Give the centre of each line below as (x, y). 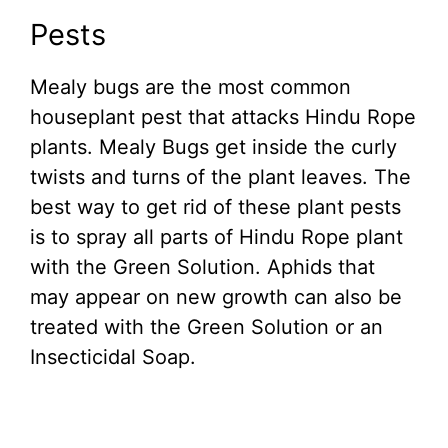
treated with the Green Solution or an (206, 327)
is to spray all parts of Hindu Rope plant (216, 237)
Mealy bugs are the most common (190, 87)
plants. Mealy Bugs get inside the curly (213, 147)
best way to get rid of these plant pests (215, 207)
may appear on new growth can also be (216, 297)
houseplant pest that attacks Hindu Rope (223, 117)
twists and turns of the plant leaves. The (220, 177)
